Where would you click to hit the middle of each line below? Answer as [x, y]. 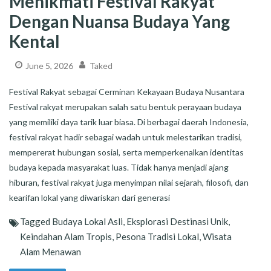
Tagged [36, 222]
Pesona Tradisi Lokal [157, 237]
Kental [34, 41]
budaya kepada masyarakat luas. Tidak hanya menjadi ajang [119, 168]
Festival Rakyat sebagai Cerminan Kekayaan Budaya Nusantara [127, 92]
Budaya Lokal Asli [87, 222]
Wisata [217, 237]
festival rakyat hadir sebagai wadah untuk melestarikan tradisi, [126, 137]
